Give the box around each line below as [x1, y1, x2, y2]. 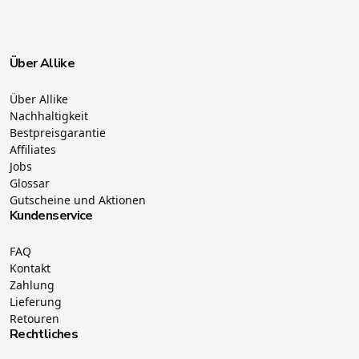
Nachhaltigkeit [10, 107, 88, 123]
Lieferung [10, 293, 62, 309]
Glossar [10, 175, 50, 191]
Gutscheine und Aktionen [10, 192, 146, 208]
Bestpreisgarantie [10, 124, 106, 140]
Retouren [10, 310, 59, 326]
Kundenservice [10, 206, 93, 224]
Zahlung [10, 276, 54, 292]
